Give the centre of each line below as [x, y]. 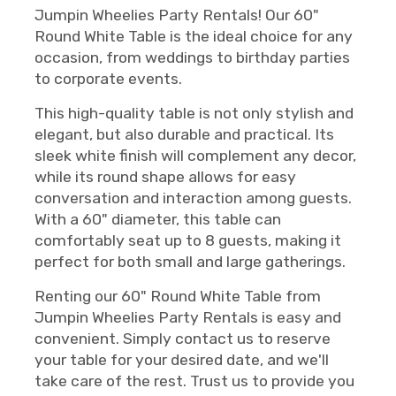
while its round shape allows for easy [165, 177]
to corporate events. [108, 79]
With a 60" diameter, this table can [158, 220]
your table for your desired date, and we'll [182, 360]
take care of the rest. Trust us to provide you [194, 381]
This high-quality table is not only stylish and [194, 114]
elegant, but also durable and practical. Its [184, 135]
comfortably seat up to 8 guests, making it [188, 241]
